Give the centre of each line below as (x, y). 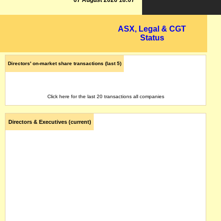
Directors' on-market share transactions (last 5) (65, 63)
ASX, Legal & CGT (152, 29)
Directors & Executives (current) (50, 122)
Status (152, 38)
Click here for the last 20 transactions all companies (106, 96)
